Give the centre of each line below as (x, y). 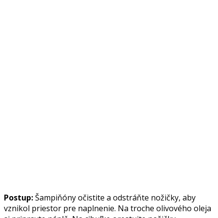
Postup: (18, 197)
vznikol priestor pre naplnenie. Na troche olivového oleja (108, 208)
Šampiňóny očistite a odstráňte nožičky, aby (114, 197)
